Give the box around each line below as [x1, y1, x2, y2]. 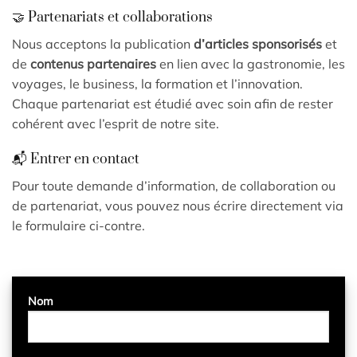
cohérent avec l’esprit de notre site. [12, 115, 219, 131]
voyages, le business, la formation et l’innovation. [12, 75, 303, 92]
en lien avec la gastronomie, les [156, 55, 345, 72]
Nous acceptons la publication [12, 35, 194, 52]
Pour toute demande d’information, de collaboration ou [12, 178, 335, 194]
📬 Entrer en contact [12, 151, 139, 169]
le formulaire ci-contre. [12, 218, 145, 234]
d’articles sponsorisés [194, 35, 322, 52]
